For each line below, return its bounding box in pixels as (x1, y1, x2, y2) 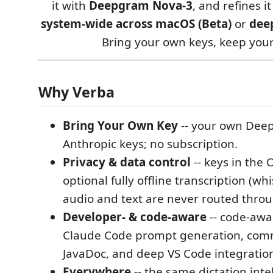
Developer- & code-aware (63, 208, 207, 225)
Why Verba (38, 82, 115, 102)
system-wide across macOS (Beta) (41, 16, 232, 32)
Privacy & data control (63, 154, 191, 170)
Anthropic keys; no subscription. (63, 135, 238, 152)
